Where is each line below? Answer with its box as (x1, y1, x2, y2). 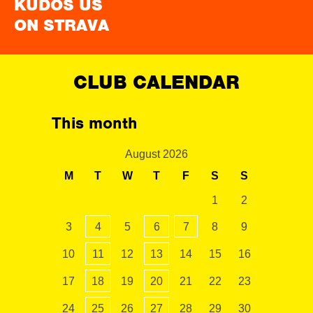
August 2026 (125, 148, 188, 160)
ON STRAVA (14, 15, 109, 36)
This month (52, 112, 138, 133)
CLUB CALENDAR (73, 71, 240, 94)
